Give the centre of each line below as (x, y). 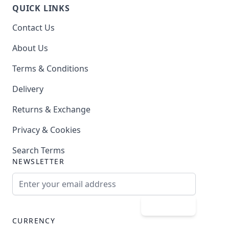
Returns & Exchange (51, 109)
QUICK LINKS (41, 8)
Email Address (131, 178)
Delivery (28, 89)
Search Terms (39, 150)
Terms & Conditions (50, 68)
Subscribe (168, 205)
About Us (30, 48)
